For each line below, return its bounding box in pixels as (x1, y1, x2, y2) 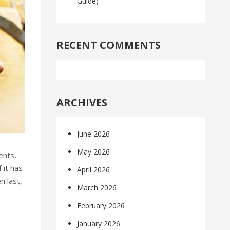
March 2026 (77, 183, 117, 193)
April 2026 (77, 165, 110, 175)
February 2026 (77, 201, 125, 211)
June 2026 (77, 129, 110, 139)
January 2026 (77, 219, 121, 229)
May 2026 (77, 147, 110, 157)
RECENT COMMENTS (56, 38, 161, 52)
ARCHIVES (56, 95, 108, 110)
